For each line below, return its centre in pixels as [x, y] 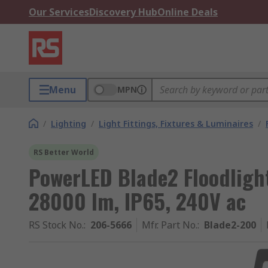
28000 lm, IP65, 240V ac [137, 201]
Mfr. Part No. [170, 225]
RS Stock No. [56, 225]
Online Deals [188, 12]
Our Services [59, 12]
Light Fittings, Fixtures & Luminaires [176, 124]
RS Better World [64, 152]
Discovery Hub [123, 12]
